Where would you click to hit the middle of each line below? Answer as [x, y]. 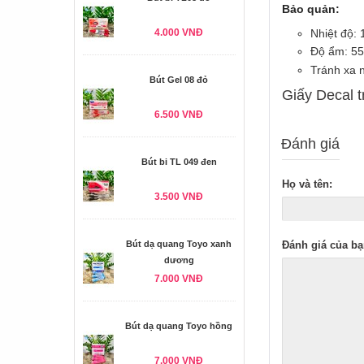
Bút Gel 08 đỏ [179, 80]
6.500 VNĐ [179, 115]
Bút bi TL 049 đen [179, 162]
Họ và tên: [307, 184]
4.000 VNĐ [179, 32]
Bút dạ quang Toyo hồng [179, 326]
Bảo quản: [311, 9]
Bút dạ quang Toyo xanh [179, 244]
